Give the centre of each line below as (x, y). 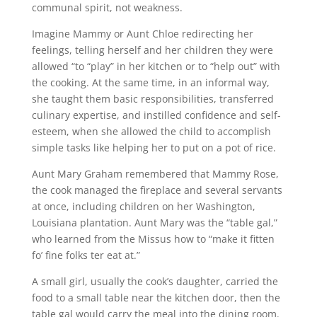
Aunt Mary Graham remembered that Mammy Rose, (155, 174)
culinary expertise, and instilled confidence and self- (156, 115)
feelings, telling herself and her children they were (152, 50)
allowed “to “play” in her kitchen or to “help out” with (156, 67)
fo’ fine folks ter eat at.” (86, 255)
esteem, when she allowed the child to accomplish (151, 132)
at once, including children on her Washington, (143, 207)
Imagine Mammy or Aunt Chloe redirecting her (142, 34)
